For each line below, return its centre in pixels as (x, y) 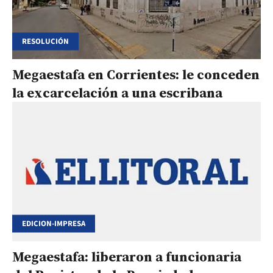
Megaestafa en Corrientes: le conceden (136, 74)
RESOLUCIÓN (45, 41)
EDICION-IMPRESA (54, 223)
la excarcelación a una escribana (117, 92)
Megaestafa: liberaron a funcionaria (127, 257)
